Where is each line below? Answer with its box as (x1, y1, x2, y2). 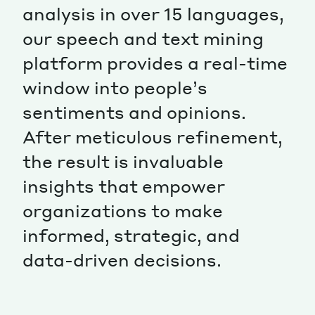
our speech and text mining (22, 27, 264, 49)
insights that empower (22, 174, 225, 197)
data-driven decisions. (22, 248, 221, 271)
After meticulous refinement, (22, 125, 283, 148)
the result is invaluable (22, 150, 224, 172)
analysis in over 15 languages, (22, 2, 284, 25)
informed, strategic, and (22, 224, 240, 246)
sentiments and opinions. (22, 101, 246, 123)
